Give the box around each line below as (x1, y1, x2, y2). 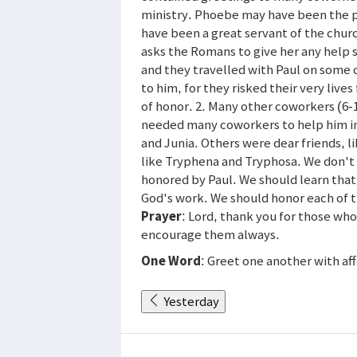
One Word (141, 251, 201, 269)
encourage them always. (141, 225, 280, 243)
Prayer (141, 206, 182, 225)
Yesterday (163, 292, 219, 310)
